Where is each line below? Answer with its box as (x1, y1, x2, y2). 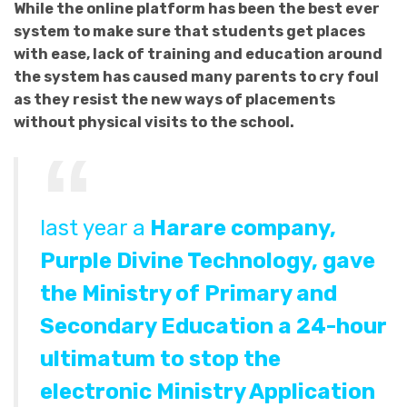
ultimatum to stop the (40, 345, 281, 372)
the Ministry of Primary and (40, 280, 337, 306)
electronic (40, 378, 156, 404)
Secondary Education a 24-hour (40, 313, 387, 339)
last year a (40, 214, 145, 241)
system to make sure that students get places (14, 23, 365, 41)
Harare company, (145, 214, 336, 241)
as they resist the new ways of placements (14, 91, 335, 109)
